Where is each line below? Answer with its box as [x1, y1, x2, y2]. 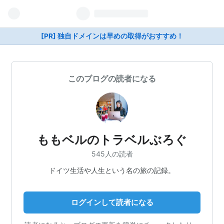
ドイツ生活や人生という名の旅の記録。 [49, 165, 175, 174]
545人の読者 [91, 149, 133, 158]
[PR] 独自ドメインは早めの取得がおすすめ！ [40, 32, 183, 40]
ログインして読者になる [70, 197, 153, 207]
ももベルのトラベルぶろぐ [37, 132, 187, 147]
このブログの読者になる [68, 73, 156, 83]
